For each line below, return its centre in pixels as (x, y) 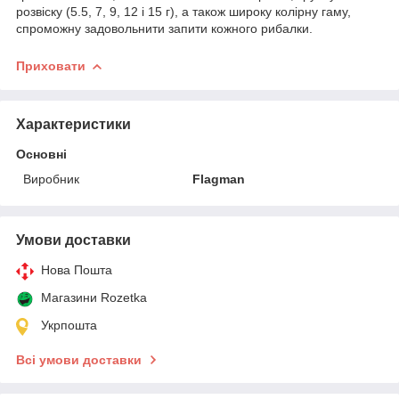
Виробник (51, 179)
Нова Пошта (77, 269)
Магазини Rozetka (94, 297)
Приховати (51, 65)
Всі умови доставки (79, 359)
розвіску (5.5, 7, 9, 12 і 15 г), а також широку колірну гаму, (183, 11)
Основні (41, 154)
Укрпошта (69, 325)
